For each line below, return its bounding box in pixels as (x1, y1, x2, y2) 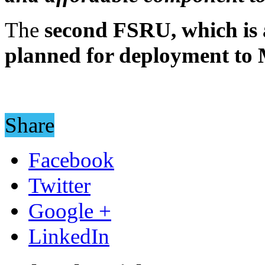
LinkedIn (28, 224, 109, 248)
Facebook (28, 147, 114, 172)
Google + (28, 198, 111, 223)
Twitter (28, 173, 91, 198)
